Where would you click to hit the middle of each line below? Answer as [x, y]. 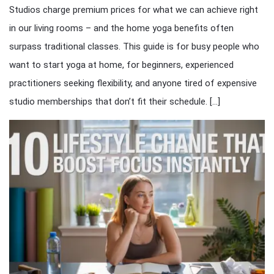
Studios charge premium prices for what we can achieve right [134, 10]
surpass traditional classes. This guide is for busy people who [134, 47]
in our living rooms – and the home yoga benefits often [121, 28]
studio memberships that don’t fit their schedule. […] [115, 102]
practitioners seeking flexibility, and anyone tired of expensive [133, 83]
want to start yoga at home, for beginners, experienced [121, 65]
